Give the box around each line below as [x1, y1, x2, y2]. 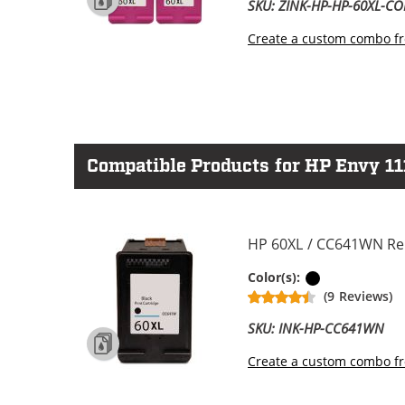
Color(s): [248, 268, 305, 286]
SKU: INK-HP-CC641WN [248, 318, 385, 337]
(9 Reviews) [324, 287, 392, 305]
